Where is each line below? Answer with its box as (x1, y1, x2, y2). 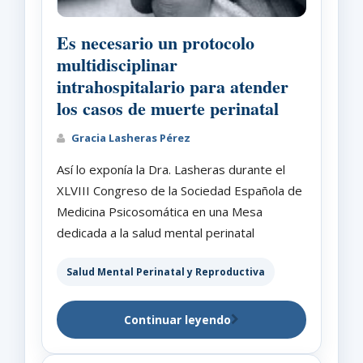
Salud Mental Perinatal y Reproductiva (66, 264, 265, 279)
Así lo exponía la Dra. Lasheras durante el (57, 160, 285, 177)
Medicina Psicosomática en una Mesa (57, 203, 263, 220)
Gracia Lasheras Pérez (69, 130, 190, 145)
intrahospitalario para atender (57, 72, 288, 100)
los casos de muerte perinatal (57, 94, 279, 122)
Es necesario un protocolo (57, 28, 254, 56)
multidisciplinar (57, 50, 177, 78)
